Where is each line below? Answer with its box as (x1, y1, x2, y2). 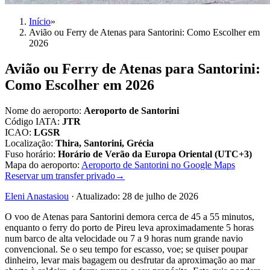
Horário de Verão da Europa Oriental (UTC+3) (58, 148, 252, 159)
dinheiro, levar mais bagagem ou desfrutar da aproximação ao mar (5, 254, 255, 265)
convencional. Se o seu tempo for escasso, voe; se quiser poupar (5, 243, 248, 254)
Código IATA (5, 116, 57, 127)
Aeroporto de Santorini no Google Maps (81, 159, 235, 170)
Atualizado (76, 190, 118, 201)
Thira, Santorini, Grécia (55, 137, 154, 148)
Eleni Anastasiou (5, 190, 69, 201)
